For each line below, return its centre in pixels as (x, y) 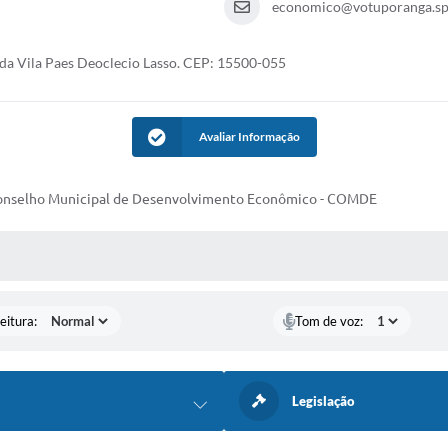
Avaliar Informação (249, 136)
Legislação (323, 401)
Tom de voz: (328, 321)
